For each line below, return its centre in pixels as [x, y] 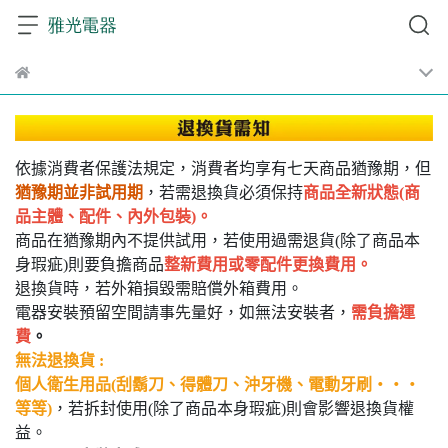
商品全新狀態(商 [361, 193]
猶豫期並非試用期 [79, 193]
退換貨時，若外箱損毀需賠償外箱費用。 [159, 289]
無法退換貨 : [59, 361]
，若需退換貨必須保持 [223, 193]
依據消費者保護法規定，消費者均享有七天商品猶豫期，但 [223, 169]
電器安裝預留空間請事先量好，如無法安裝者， [183, 313]
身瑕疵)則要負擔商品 [89, 265]
